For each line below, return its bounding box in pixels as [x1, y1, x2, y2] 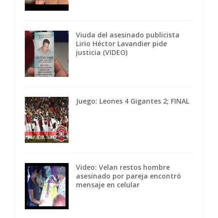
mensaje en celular [76, 180, 140, 190]
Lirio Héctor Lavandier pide [76, 39, 167, 49]
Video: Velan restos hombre [76, 163, 170, 172]
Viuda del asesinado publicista [76, 30, 180, 40]
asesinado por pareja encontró [76, 171, 181, 181]
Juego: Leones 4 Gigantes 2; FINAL [76, 96, 189, 106]
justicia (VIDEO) [76, 48, 127, 57]
